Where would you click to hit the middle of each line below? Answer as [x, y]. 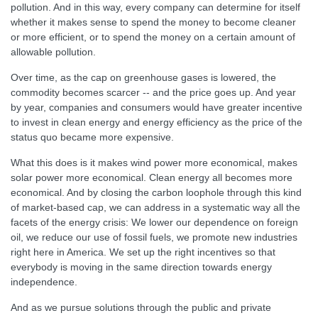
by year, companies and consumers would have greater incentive [157, 107]
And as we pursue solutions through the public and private [141, 307]
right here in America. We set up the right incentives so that [143, 252]
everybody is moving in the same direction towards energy [141, 267]
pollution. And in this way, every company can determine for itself [155, 7]
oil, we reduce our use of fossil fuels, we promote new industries [154, 237]
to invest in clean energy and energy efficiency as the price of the [157, 122]
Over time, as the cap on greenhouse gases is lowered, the [143, 77]
